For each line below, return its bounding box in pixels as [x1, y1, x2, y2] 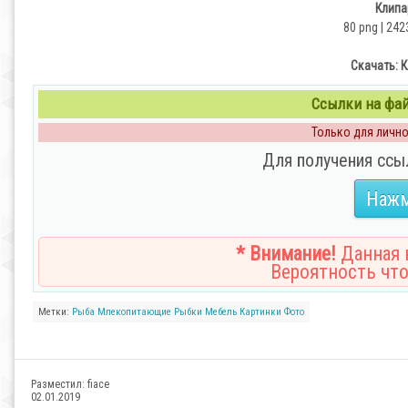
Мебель [205, 306, 237, 318]
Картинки [240, 306, 281, 318]
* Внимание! [236, 242, 336, 265]
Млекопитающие [97, 306, 171, 318]
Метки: [38, 306, 72, 318]
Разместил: [31, 378, 87, 391]
